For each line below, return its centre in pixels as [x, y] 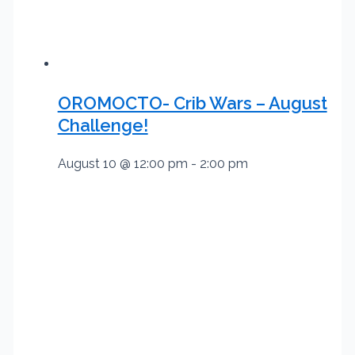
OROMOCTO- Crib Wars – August [192, 103]
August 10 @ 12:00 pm [122, 163]
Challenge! [103, 125]
